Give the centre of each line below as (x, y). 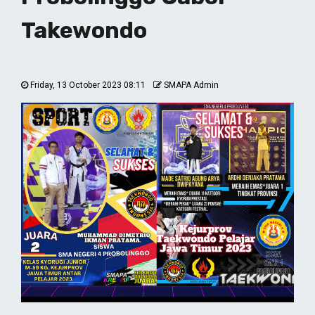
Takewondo (84, 31)
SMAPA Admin (191, 85)
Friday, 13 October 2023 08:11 (88, 85)
